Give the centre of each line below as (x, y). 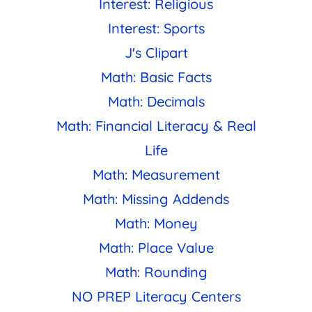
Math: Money (156, 223)
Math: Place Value (156, 247)
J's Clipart (156, 52)
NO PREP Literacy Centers (156, 296)
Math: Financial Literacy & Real (156, 125)
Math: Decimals (156, 101)
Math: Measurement (156, 174)
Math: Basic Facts (156, 77)
